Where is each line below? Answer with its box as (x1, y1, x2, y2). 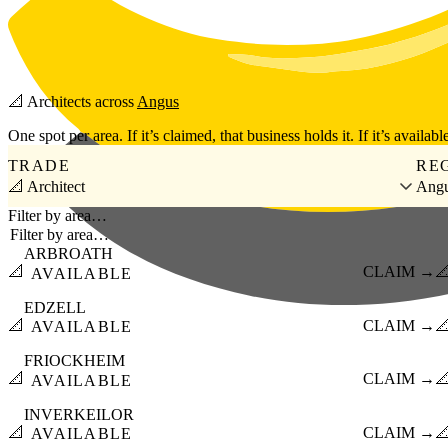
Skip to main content (7, 7, 137, 24)
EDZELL (24, 298, 86, 316)
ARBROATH (24, 245, 113, 263)
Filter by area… (8, 207, 107, 225)
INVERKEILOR (24, 405, 134, 423)
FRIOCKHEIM (24, 352, 125, 370)
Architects (27, 93, 91, 111)
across (91, 93, 137, 111)
